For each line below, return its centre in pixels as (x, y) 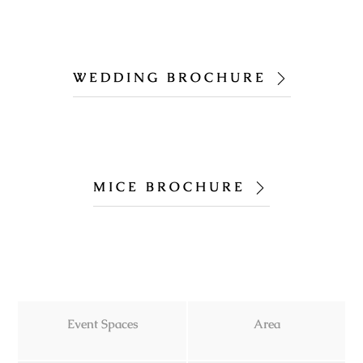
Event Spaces (102, 323)
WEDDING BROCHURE (169, 78)
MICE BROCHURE (169, 186)
